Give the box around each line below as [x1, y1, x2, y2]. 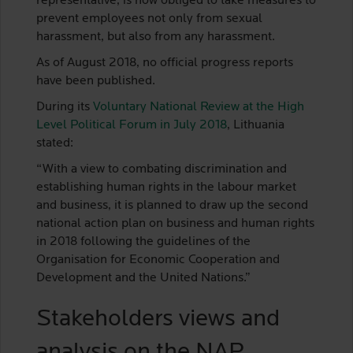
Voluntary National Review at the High [93, 101, 304, 113]
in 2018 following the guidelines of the [36, 236, 251, 248]
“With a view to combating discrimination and [36, 163, 287, 176]
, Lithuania [227, 119, 284, 132]
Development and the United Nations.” [36, 272, 251, 284]
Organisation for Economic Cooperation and [36, 254, 280, 266]
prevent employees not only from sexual [36, 13, 262, 25]
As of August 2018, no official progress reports [36, 57, 293, 69]
